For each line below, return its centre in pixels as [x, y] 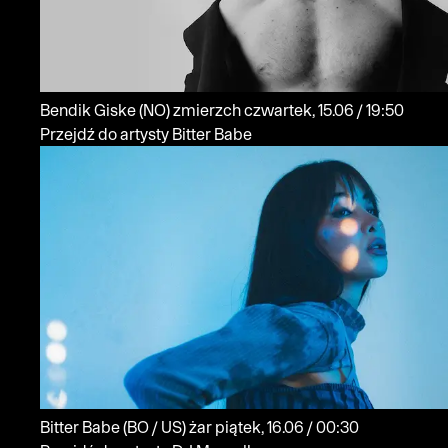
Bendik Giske [89, 110]
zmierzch [208, 110]
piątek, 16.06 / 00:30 [333, 426]
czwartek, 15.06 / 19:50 [380, 110]
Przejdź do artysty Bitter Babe [146, 134]
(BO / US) [156, 426]
